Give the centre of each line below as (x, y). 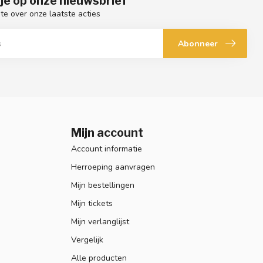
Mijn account (107, 133)
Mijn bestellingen (103, 186)
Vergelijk (87, 240)
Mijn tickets (92, 204)
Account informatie (107, 149)
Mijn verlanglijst (100, 222)
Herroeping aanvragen (113, 167)
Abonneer (198, 43)
